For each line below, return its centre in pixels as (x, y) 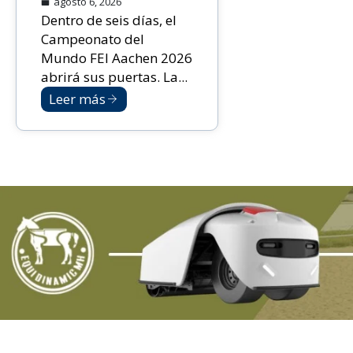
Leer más (77, 98)
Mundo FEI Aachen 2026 (117, 58)
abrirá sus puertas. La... (114, 76)
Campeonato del (93, 39)
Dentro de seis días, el (109, 20)
